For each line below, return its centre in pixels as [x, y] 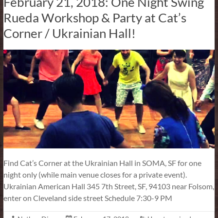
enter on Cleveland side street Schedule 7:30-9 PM [88, 198]
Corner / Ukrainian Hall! [69, 33]
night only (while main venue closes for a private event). [95, 175]
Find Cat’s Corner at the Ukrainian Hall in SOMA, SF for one [102, 163]
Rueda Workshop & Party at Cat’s [95, 18]
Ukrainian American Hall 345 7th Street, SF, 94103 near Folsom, [109, 186]
